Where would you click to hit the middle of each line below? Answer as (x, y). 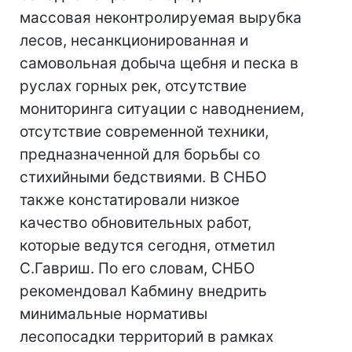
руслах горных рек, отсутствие (133, 86)
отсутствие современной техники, (144, 132)
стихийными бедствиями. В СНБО (143, 177)
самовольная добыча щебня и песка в (159, 63)
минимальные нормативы (114, 314)
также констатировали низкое (130, 200)
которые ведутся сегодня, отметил (147, 246)
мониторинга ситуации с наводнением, (162, 109)
